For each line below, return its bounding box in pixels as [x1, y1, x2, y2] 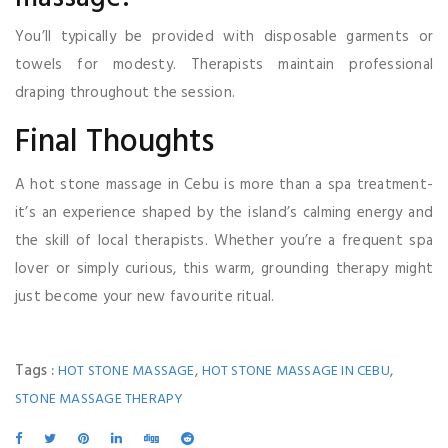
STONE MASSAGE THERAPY [15, 387, 184, 411]
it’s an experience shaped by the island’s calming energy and [15, 200, 433, 225]
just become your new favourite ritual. [15, 284, 275, 309]
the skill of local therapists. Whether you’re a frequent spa [15, 228, 433, 253]
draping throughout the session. [15, 80, 235, 105]
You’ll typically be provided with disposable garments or [15, 24, 433, 49]
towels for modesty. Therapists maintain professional [15, 52, 433, 77]
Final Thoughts [15, 116, 214, 168]
